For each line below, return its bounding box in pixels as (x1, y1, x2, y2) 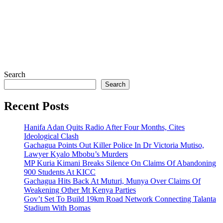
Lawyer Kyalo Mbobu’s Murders (24, 149, 128, 158)
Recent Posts (4, 99, 69, 112)
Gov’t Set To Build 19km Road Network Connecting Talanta (24, 194, 216, 203)
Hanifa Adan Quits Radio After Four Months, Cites (24, 122, 185, 131)
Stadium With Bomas (24, 203, 91, 212)
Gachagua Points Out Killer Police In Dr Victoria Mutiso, (24, 140, 204, 149)
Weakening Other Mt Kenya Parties (24, 185, 136, 194)
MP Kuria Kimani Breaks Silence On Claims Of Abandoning (24, 158, 216, 167)
